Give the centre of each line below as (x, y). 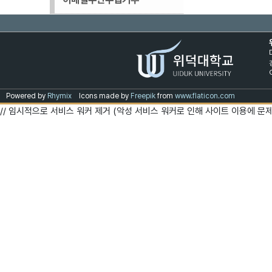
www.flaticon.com (205, 96)
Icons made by (105, 96)
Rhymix (59, 96)
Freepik (143, 96)
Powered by (27, 96)
